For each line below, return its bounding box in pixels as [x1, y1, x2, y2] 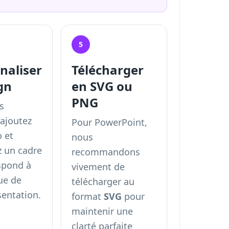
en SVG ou [72, 78, 133, 95]
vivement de [72, 161, 125, 173]
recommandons [72, 146, 141, 158]
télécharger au [72, 175, 135, 188]
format [72, 190, 104, 202]
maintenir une [72, 205, 133, 217]
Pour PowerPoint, [72, 116, 148, 128]
